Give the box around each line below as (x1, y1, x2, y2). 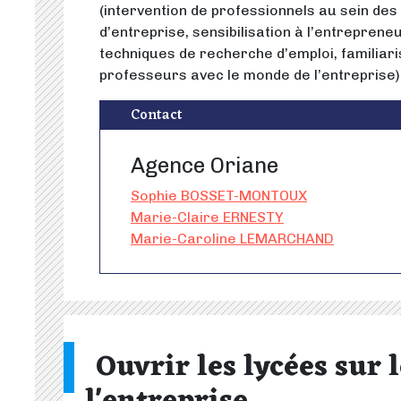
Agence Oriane (131, 152, 278, 178)
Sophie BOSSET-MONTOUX (131, 187, 307, 204)
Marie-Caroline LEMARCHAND (131, 230, 334, 247)
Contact (131, 103, 183, 128)
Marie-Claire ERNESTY (131, 209, 284, 226)
